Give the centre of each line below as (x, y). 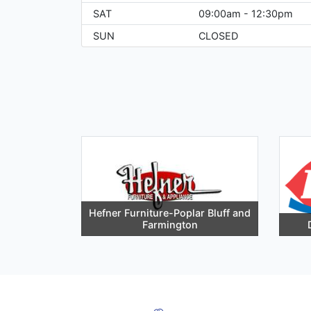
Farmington (170, 224)
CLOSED (218, 36)
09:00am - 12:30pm (246, 14)
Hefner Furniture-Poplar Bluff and (170, 212)
